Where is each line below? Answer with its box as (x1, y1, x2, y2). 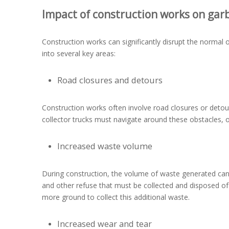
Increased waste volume (57, 141, 152, 152)
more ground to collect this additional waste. (42, 192, 190, 202)
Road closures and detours (57, 75, 163, 86)
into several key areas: (42, 49, 116, 58)
